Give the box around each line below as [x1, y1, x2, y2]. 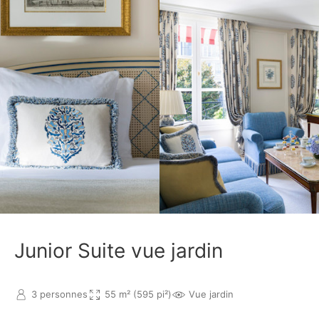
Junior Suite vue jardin [14, 238, 223, 263]
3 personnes [31, 288, 88, 300]
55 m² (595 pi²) [105, 288, 172, 300]
